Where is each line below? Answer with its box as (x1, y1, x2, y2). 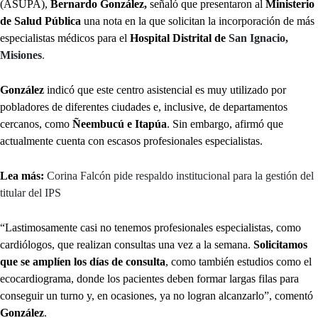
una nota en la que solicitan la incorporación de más (81, 14, 314, 27)
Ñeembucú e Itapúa (70, 117, 167, 130)
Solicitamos (251, 238, 307, 251)
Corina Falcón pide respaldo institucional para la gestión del (47, 169, 314, 182)
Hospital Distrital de (130, 31, 229, 44)
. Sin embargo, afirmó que (167, 117, 283, 130)
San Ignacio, (229, 31, 288, 44)
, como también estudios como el (165, 255, 312, 268)
